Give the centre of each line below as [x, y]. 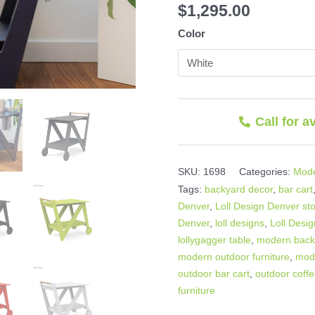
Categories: [265, 171]
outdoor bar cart [214, 273]
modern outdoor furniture [234, 256]
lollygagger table [215, 239]
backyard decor [239, 189]
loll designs [240, 223]
